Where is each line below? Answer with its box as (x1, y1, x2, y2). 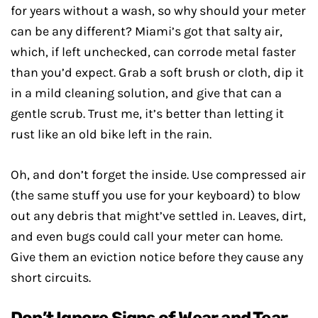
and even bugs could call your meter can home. (11, 229, 283, 244)
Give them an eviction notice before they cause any (11, 249, 303, 265)
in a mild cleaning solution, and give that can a (11, 85, 282, 101)
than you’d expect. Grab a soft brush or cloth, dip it (11, 65, 304, 80)
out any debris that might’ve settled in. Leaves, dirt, (11, 208, 306, 224)
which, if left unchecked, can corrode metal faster (11, 44, 296, 60)
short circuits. (11, 270, 91, 285)
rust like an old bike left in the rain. (11, 126, 212, 142)
